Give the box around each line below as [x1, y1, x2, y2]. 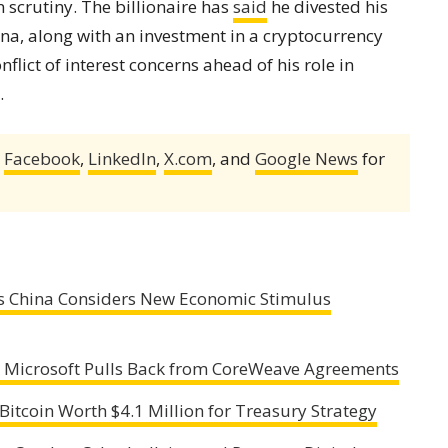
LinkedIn [88, 146, 156, 170]
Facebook [4, 146, 80, 170]
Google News [255, 146, 358, 170]
